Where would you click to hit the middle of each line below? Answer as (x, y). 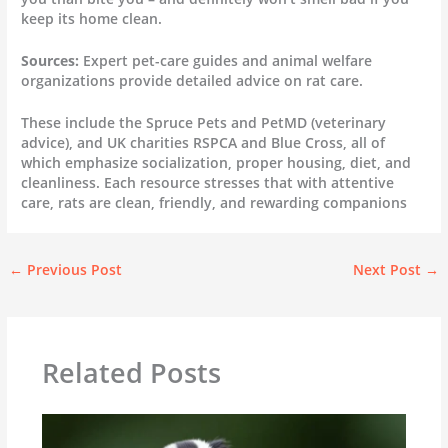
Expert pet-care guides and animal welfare (226, 60)
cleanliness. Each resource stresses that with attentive (208, 182)
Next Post (388, 269)
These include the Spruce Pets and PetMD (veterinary (204, 122)
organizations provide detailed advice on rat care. (192, 80)
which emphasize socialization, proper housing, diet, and (216, 162)
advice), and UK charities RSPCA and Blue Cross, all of (203, 142)
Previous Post (73, 269)
